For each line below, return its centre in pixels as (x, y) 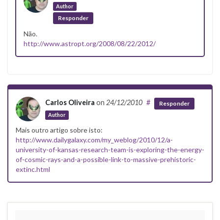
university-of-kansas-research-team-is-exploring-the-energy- (110, 150)
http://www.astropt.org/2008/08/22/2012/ (90, 44)
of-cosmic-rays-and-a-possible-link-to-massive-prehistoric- (106, 160)
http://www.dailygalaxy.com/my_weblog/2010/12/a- (94, 140)
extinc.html (33, 169)
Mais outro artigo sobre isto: (59, 130)
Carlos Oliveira (70, 103)
